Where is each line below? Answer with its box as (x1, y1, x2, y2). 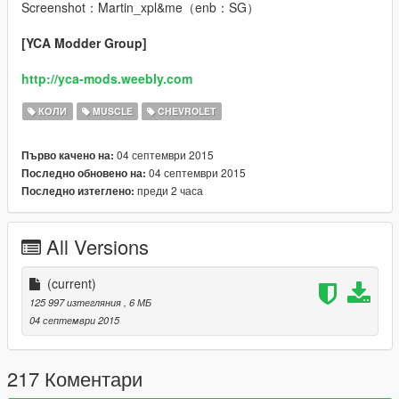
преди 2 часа (134, 183, 203, 199)
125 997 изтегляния (29, 295, 124, 310)
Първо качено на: (21, 148, 114, 164)
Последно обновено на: (21, 166, 146, 182)
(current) (47, 274, 96, 293)
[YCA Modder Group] (21, 34, 147, 53)
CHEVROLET (155, 104, 216, 118)
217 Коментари (7, 364, 142, 393)
